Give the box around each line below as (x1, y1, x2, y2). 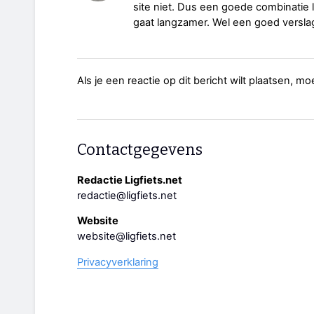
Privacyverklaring (77, 256, 158, 269)
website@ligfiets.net (77, 230, 176, 243)
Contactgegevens (77, 140, 203, 160)
